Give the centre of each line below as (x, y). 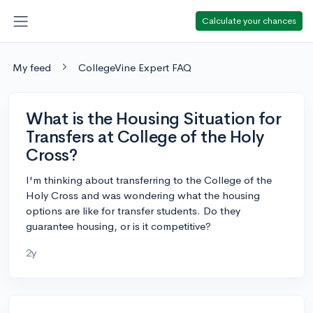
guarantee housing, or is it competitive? (118, 226)
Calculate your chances (249, 20)
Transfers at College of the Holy (145, 137)
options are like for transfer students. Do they (133, 210)
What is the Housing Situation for (154, 118)
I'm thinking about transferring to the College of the (149, 180)
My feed (32, 67)
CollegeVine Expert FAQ (135, 67)
